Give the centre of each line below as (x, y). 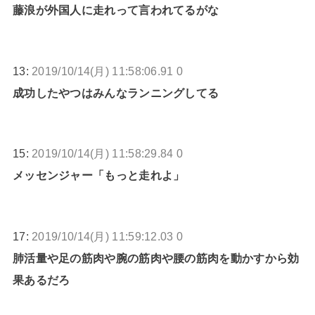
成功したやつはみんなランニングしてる (116, 92)
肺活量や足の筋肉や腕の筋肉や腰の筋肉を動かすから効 (156, 258)
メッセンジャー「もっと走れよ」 (98, 175)
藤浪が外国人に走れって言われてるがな (116, 10)
